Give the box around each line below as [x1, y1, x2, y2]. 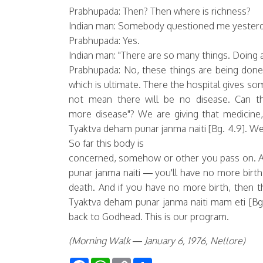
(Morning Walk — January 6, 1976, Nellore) [69, 235, 245, 247]
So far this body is [69, 137, 144, 149]
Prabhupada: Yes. [69, 35, 140, 46]
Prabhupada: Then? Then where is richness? [69, 5, 251, 17]
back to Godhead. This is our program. [69, 211, 229, 222]
